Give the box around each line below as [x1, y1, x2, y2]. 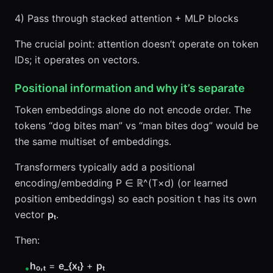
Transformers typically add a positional [15, 161, 195, 173]
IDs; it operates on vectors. [15, 54, 140, 66]
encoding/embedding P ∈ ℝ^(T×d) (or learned [15, 177, 228, 189]
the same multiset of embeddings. [15, 135, 171, 147]
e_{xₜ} [58, 260, 83, 272]
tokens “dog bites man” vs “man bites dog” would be [15, 119, 258, 132]
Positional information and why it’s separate [15, 82, 245, 94]
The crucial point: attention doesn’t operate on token [15, 38, 258, 50]
